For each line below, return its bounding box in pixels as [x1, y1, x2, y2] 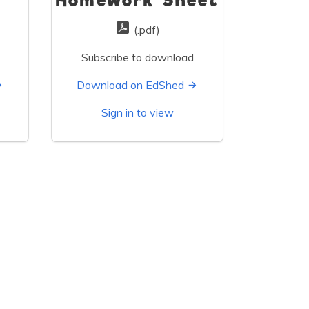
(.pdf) [131, 23, 160, 37]
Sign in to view [101, 106, 174, 120]
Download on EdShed [77, 78, 184, 92]
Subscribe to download [81, 50, 194, 65]
